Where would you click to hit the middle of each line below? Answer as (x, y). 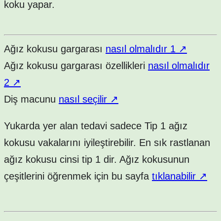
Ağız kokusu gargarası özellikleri (76, 65)
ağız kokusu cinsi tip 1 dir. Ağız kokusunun (97, 159)
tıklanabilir (175, 176)
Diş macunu (31, 99)
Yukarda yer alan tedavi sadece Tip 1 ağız (96, 126)
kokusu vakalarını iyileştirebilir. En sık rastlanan (107, 142)
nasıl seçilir (84, 99)
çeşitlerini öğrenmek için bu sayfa (78, 176)
